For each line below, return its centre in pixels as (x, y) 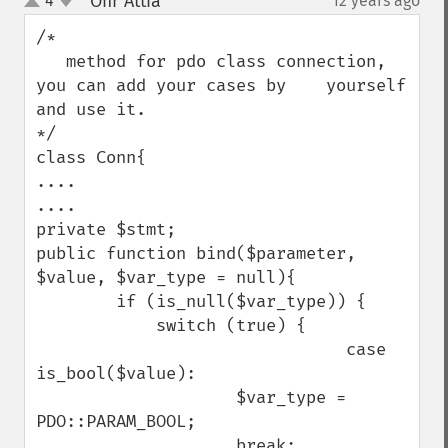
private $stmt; (106, 229)
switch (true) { (96, 325)
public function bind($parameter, (196, 253)
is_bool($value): (116, 373)
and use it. (91, 109)
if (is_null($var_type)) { (76, 301)
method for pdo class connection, (51, 61)
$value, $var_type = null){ (166, 277)
